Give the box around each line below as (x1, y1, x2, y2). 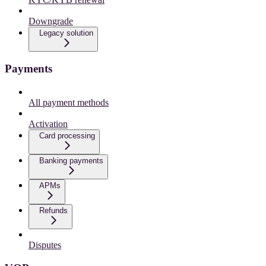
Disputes (28, 240, 61, 250)
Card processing (39, 131, 95, 140)
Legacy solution (39, 28, 93, 37)
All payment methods (28, 97, 109, 107)
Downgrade (28, 15, 73, 26)
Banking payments (39, 156, 103, 165)
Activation (28, 119, 68, 129)
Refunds (39, 206, 68, 215)
